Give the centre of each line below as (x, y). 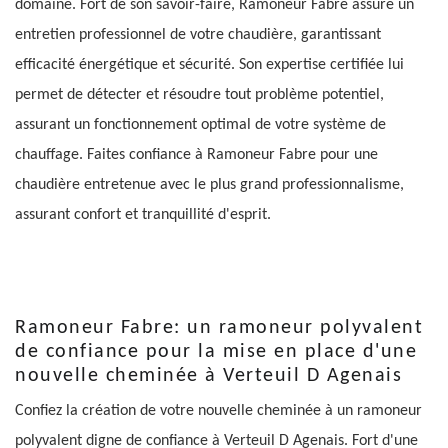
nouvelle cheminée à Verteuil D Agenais (208, 375)
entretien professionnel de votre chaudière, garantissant (198, 34)
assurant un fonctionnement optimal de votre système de (200, 124)
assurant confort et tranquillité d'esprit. (143, 214)
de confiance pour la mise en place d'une (216, 351)
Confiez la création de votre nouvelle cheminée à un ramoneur (218, 410)
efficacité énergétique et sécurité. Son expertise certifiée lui (209, 64)
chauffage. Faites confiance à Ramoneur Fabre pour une (196, 154)
